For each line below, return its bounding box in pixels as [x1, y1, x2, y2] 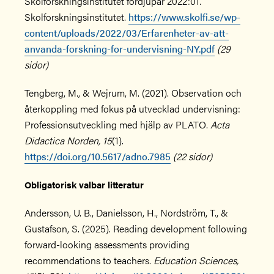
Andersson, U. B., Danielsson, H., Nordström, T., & [24, 206, 228, 220]
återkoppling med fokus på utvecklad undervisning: [24, 102, 240, 116]
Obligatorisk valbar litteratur [24, 178, 144, 191]
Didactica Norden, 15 [24, 133, 112, 147]
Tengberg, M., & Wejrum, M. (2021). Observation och [24, 86, 242, 100]
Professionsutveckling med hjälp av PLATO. [24, 117, 210, 131]
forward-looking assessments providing [24, 237, 190, 251]
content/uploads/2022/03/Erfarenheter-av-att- [24, 26, 229, 40]
